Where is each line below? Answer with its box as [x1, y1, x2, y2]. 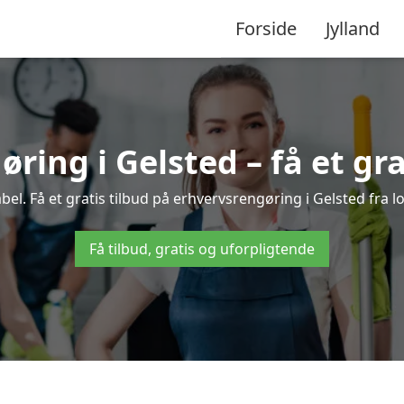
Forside [235, 15, 297, 41]
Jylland [326, 15, 380, 41]
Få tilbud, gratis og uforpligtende [89, 239, 315, 259]
